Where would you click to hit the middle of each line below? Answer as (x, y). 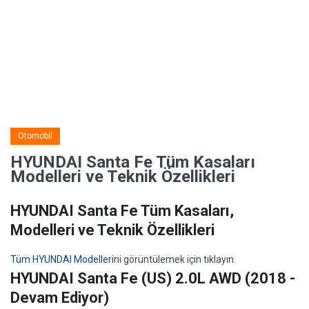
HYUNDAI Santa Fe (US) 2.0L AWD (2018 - (153, 278)
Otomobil (35, 136)
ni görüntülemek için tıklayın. (175, 259)
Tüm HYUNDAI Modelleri (62, 259)
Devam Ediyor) (60, 298)
